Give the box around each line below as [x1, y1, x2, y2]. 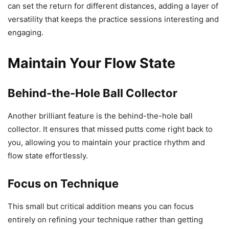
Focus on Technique [8, 177, 119, 191]
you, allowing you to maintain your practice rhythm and [8, 138, 205, 148]
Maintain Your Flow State [8, 55, 175, 72]
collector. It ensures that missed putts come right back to [8, 124, 213, 134]
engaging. [8, 28, 43, 38]
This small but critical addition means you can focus [8, 201, 194, 212]
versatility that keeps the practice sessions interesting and [8, 14, 219, 25]
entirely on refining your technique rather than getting [8, 215, 203, 225]
